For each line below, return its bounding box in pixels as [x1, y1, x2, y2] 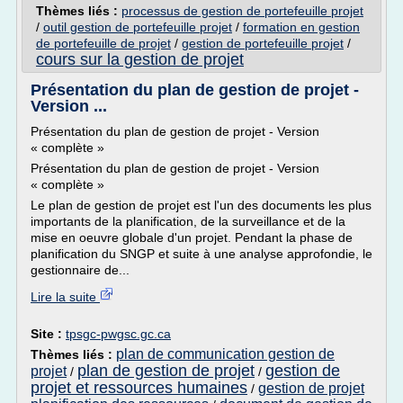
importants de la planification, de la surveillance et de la [31, 214, 345, 228]
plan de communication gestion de [116, 346, 335, 362]
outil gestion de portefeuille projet [43, 20, 232, 34]
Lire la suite [31, 290, 100, 304]
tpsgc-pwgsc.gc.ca [66, 327, 171, 341]
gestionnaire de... [31, 263, 130, 277]
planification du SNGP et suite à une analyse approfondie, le [31, 246, 372, 261]
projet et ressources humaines [31, 379, 247, 397]
